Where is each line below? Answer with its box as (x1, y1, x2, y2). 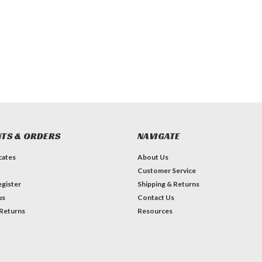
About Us (137, 153, 168, 161)
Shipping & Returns (137, 180, 199, 188)
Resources (137, 206, 173, 215)
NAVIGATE (137, 130, 180, 142)
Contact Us (137, 193, 174, 202)
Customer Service (137, 166, 196, 175)
